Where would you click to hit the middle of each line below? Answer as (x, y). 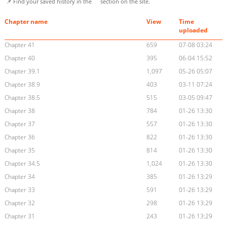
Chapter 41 (20, 45)
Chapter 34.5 (22, 164)
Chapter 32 (20, 203)
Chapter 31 (20, 216)
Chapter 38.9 (22, 85)
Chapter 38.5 (22, 98)
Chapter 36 (20, 137)
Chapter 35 (20, 150)
